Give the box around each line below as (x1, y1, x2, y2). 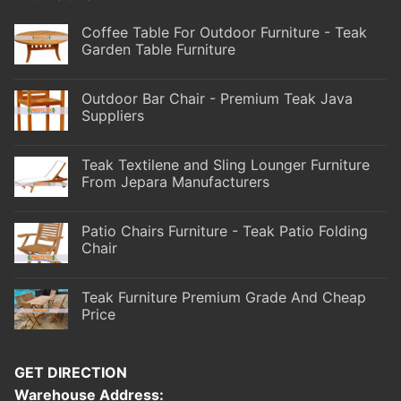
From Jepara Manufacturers (81, 173, 269, 192)
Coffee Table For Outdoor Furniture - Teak (81, 23, 367, 42)
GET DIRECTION (14, 363, 127, 382)
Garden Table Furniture (81, 40, 235, 59)
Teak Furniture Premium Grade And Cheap (81, 288, 366, 307)
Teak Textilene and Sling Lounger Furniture (81, 156, 370, 175)
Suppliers (81, 107, 144, 125)
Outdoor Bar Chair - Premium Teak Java (81, 90, 353, 108)
